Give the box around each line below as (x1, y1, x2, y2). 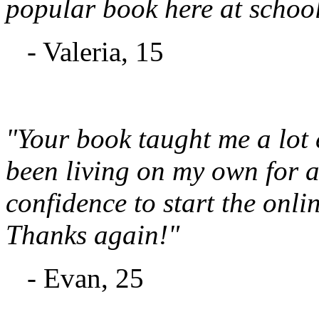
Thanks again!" (6, 219, 179, 250)
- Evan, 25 (27, 262, 144, 293)
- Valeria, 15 (27, 36, 164, 67)
